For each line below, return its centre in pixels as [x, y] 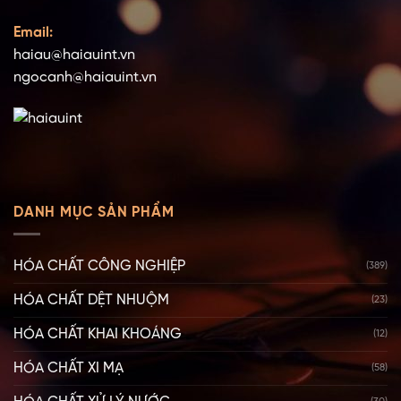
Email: [33, 33]
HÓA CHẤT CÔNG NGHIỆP [99, 267]
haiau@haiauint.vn [74, 55]
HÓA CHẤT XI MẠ [68, 369]
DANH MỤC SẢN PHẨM [94, 212]
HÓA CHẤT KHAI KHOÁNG [98, 335]
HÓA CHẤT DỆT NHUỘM [91, 301]
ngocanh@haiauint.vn [85, 78]
